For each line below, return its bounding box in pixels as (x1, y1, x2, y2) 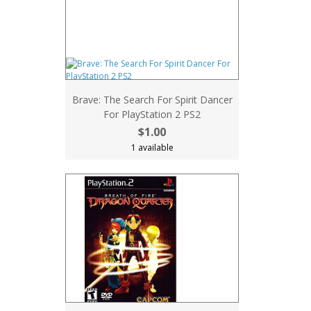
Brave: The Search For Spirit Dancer (72, 93, 233, 106)
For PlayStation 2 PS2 (103, 108, 201, 121)
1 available (131, 142, 174, 153)
